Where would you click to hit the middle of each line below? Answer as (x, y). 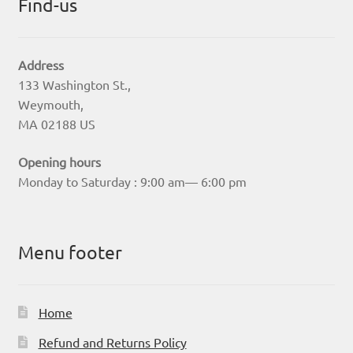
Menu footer (70, 252)
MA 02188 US (56, 124)
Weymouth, (50, 104)
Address (41, 65)
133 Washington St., (74, 85)
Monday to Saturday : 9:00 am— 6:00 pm (132, 181)
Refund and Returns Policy (112, 342)
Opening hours (59, 162)
